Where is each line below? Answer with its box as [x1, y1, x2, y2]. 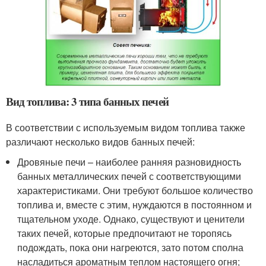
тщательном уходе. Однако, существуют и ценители [17, 211, 245, 226]
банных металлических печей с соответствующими [17, 169, 242, 183]
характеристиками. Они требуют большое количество [17, 183, 254, 197]
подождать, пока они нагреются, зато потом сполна [17, 240, 244, 254]
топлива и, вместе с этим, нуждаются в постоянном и [17, 197, 252, 211]
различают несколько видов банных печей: [6, 134, 195, 148]
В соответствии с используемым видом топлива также [6, 120, 245, 134]
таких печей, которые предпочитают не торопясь [17, 226, 232, 240]
